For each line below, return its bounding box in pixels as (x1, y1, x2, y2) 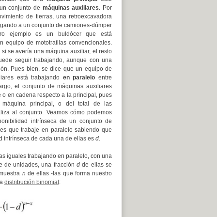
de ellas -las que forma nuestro (25, 170, 112, 177)
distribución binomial (4, 179, 59, 186)
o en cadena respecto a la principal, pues (1, 92, 112, 99)
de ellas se (80, 161, 112, 169)
